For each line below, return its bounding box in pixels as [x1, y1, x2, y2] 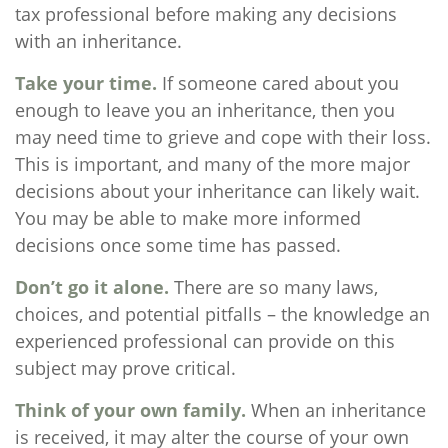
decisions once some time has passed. [15, 233, 341, 257]
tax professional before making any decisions [15, 2, 397, 26]
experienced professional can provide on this [15, 329, 395, 353]
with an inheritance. [15, 29, 182, 53]
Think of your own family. [15, 398, 246, 422]
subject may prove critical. [15, 356, 236, 380]
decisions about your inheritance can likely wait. [15, 179, 420, 203]
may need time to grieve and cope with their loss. [15, 125, 431, 149]
